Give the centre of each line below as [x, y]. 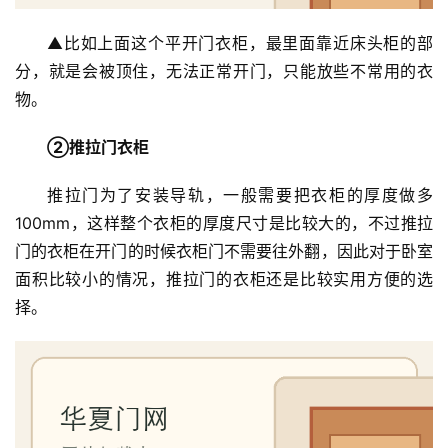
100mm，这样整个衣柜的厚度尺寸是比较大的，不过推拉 [224, 223]
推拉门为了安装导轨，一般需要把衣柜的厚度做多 [240, 195]
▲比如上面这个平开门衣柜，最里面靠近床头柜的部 [240, 43]
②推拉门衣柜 [98, 147]
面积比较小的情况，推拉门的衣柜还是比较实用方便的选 [224, 279]
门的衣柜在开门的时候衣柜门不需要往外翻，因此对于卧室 [224, 251]
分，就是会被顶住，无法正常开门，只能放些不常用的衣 [224, 71]
